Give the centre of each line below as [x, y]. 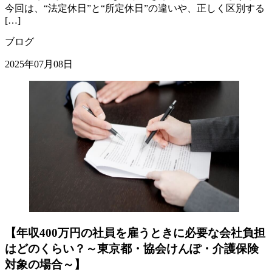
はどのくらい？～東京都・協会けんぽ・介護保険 [132, 249]
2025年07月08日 [39, 64]
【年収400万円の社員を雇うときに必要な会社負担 [135, 233]
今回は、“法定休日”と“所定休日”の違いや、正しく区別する [135, 8]
